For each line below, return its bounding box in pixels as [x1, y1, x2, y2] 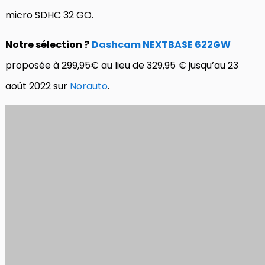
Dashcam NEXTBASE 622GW [92, 37, 231, 51]
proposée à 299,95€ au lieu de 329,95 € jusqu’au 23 [5, 58, 238, 72]
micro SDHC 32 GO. [5, 8, 93, 22]
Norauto [70, 79, 108, 93]
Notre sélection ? [5, 37, 89, 51]
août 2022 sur [5, 79, 70, 93]
